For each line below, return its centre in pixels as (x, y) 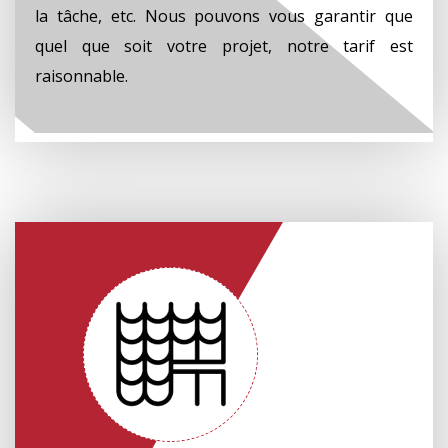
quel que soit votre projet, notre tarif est (224, 45)
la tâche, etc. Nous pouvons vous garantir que (224, 15)
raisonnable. (81, 75)
